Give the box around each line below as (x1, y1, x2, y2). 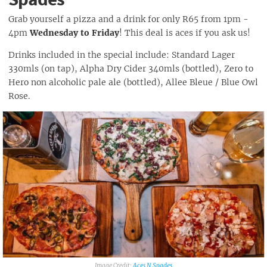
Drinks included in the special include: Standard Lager (8, 49, 235, 60)
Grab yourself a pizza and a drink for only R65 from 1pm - (8, 13, 249, 24)
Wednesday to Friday (30, 27, 119, 38)
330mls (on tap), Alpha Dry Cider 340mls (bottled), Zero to (8, 63, 253, 74)
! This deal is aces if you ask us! (119, 27, 250, 38)
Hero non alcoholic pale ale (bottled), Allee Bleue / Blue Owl (8, 76, 258, 88)
